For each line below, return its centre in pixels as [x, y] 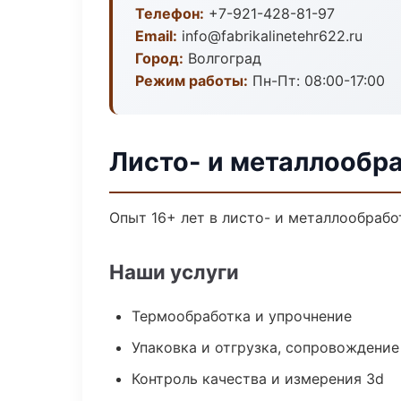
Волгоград [222, 58]
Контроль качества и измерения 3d [258, 379]
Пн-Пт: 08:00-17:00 [316, 81]
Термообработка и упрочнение [242, 316]
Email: [156, 36]
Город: [159, 58]
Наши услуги [174, 272]
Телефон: [170, 13]
